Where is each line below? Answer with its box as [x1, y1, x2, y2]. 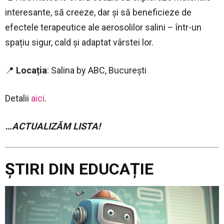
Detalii [5, 92, 31, 103]
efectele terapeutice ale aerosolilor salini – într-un [5, 21, 201, 32]
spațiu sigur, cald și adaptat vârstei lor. [5, 36, 153, 47]
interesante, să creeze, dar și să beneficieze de [5, 6, 191, 17]
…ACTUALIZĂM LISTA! [5, 120, 100, 132]
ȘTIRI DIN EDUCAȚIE [5, 159, 153, 178]
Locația [16, 64, 47, 75]
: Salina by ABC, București [47, 64, 146, 75]
